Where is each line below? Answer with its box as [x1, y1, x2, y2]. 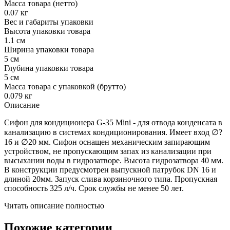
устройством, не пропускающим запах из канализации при [4, 146, 212, 156]
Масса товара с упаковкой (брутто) [4, 82, 126, 91]
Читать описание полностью [4, 201, 104, 210]
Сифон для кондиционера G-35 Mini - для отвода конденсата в [4, 118, 222, 127]
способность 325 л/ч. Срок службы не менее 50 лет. [4, 183, 184, 193]
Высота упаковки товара [4, 26, 90, 35]
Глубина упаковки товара [4, 63, 93, 72]
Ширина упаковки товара [4, 45, 94, 54]
